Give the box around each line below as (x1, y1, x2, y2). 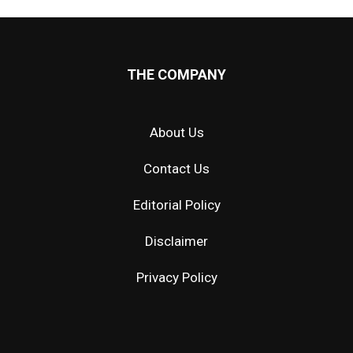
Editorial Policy (132, 196, 221, 213)
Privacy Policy (136, 269, 217, 285)
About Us (149, 124, 204, 140)
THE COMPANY (127, 65, 226, 83)
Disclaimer (145, 232, 208, 249)
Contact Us (143, 160, 210, 176)
